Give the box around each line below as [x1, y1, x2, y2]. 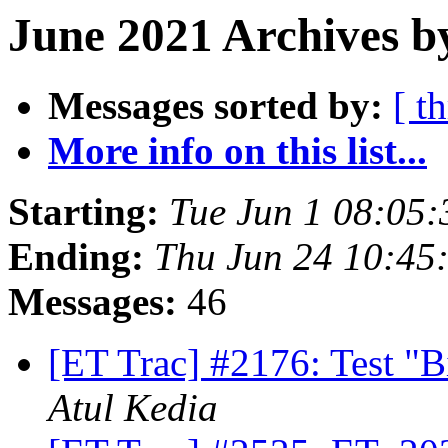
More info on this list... [48, 129, 427, 173]
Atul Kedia [48, 386, 218, 430]
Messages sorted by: [48, 84, 383, 128]
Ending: [8, 235, 144, 279]
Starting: [8, 190, 159, 234]
